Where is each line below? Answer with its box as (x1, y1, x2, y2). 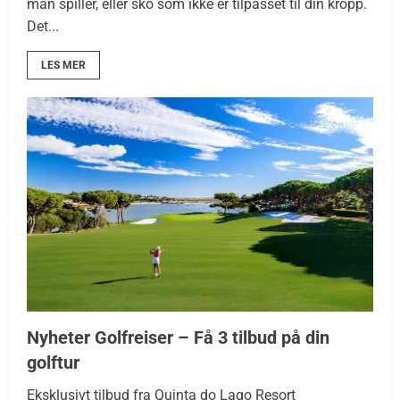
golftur (27, 351, 79, 373)
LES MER (41, 58, 86, 71)
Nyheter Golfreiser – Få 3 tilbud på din (27, 326, 329, 348)
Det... (27, 17, 59, 35)
